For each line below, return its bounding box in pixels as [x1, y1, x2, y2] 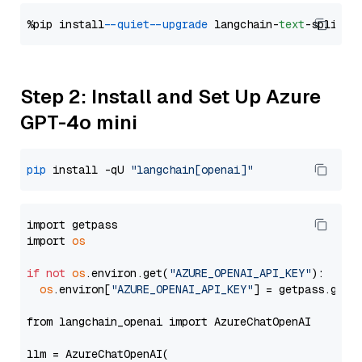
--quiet [111, 17, 149, 32]
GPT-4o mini [20, 110, 137, 135]
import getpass [27, 217, 117, 232]
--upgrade [156, 17, 208, 32]
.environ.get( [85, 266, 169, 280]
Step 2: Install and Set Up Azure [20, 84, 321, 109]
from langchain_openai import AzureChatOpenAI [27, 314, 311, 329]
